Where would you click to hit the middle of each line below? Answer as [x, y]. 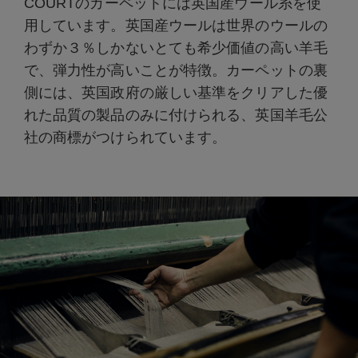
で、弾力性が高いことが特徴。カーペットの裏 [175, 71]
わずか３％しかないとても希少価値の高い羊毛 [175, 48]
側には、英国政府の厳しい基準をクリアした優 [175, 93]
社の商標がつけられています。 [125, 138]
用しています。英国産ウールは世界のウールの [175, 26]
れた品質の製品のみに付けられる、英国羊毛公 [175, 115]
